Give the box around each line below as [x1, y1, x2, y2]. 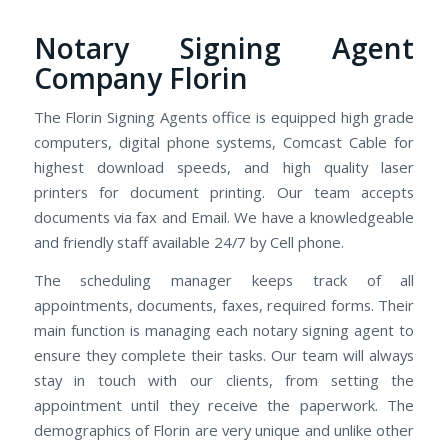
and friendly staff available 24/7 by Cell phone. [33, 232, 344, 253]
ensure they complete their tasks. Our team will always [33, 344, 415, 365]
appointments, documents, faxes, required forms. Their [33, 294, 415, 315]
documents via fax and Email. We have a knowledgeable [33, 207, 415, 228]
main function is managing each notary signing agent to [33, 319, 415, 340]
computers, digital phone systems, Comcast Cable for [33, 132, 415, 153]
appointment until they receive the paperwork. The [33, 394, 415, 415]
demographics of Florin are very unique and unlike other [33, 419, 415, 440]
